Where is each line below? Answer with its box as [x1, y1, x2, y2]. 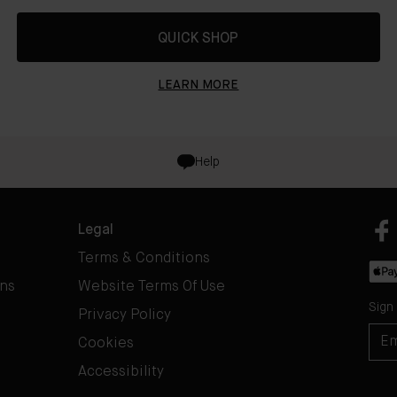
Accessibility [78, 365, 164, 380]
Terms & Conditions [78, 252, 210, 267]
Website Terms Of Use [78, 280, 225, 295]
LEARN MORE [158, 79, 239, 92]
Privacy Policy [78, 308, 171, 323]
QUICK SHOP [158, 32, 239, 47]
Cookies [78, 337, 134, 352]
